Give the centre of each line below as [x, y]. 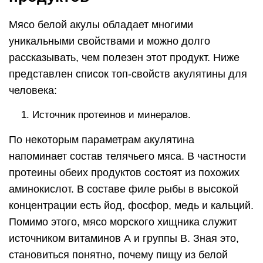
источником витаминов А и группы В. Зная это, [124, 238]
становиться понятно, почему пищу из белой [118, 254]
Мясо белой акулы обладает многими [101, 24]
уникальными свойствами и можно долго [109, 41]
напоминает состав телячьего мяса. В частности [127, 156]
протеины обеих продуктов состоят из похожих [124, 172]
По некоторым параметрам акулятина [102, 139]
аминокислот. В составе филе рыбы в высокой [124, 189]
